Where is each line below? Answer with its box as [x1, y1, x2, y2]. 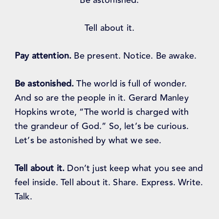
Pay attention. [15, 49, 72, 63]
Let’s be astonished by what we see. [15, 133, 162, 148]
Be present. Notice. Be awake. [71, 49, 197, 63]
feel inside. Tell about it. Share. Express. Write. [15, 175, 203, 190]
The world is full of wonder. [74, 77, 187, 91]
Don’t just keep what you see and [65, 161, 203, 175]
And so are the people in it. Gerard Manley [15, 91, 189, 105]
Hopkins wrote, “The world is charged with [15, 105, 189, 119]
